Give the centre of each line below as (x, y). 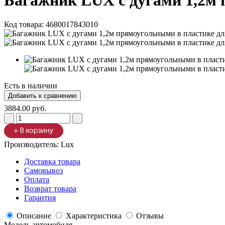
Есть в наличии (31, 86)
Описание (34, 216)
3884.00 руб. (25, 108)
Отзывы (150, 216)
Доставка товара (52, 162)
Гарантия (40, 198)
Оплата (37, 180)
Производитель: (32, 145)
